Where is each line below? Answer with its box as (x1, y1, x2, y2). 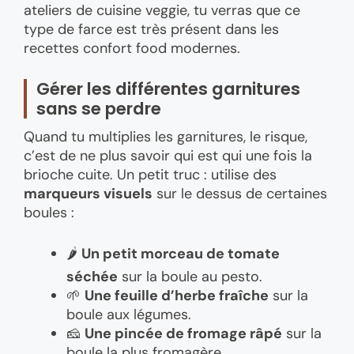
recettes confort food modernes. (24, 39, 240, 58)
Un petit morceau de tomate (81, 244, 280, 264)
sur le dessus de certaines (153, 184, 327, 204)
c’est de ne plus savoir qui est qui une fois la (24, 146, 312, 166)
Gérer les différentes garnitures (36, 77, 300, 102)
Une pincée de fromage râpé (85, 324, 282, 344)
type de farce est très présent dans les (24, 20, 279, 40)
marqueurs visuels (24, 184, 153, 204)
